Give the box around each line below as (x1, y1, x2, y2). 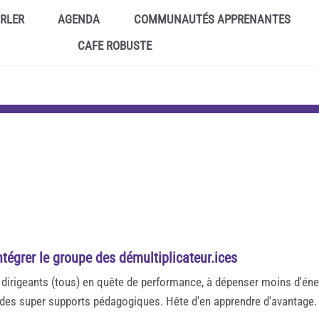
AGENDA (58, 12, 100, 26)
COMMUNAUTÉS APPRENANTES (133, 12, 291, 26)
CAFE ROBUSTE (78, 38, 152, 53)
